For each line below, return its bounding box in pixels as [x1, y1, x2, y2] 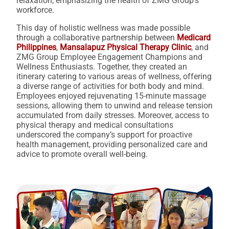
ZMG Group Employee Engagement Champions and [16, 52, 202, 62]
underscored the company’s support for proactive [16, 129, 192, 140]
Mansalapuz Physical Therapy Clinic [60, 42, 191, 52]
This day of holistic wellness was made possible [16, 22, 190, 33]
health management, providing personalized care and [16, 139, 208, 149]
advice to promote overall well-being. [16, 149, 148, 159]
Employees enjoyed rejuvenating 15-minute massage [16, 90, 206, 101]
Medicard [177, 32, 211, 42]
